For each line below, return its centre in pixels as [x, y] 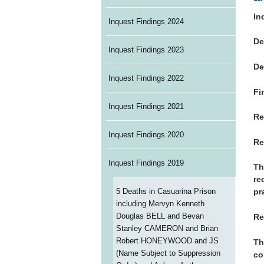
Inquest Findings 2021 [146, 107]
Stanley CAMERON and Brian [167, 229]
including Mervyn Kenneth [160, 204]
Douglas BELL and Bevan [160, 216]
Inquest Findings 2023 [146, 50]
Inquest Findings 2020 [146, 135]
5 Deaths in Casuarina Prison [166, 192]
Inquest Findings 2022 [146, 78]
